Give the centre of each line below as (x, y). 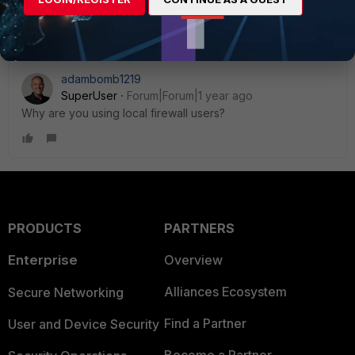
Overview (193, 260)
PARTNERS (199, 228)
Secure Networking (66, 292)
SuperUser (89, 95)
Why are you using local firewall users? (123, 113)
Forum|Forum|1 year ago (190, 95)
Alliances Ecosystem (225, 292)
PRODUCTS (45, 228)
